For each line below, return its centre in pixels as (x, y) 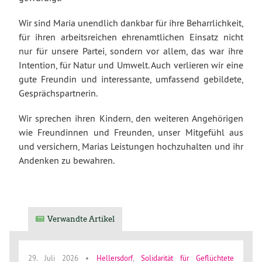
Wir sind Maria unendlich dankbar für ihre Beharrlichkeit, (131, 23)
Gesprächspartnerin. (58, 93)
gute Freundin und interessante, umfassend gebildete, (131, 79)
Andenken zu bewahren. (67, 161)
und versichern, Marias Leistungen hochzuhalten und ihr (131, 146)
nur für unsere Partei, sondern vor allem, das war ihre (131, 51)
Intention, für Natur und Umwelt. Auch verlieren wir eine (131, 65)
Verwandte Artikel (81, 219)
